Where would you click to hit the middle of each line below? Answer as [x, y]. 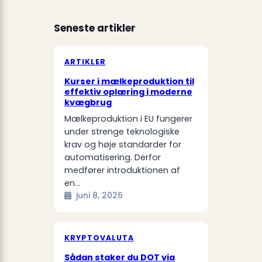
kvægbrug [88, 103]
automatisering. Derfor [112, 158]
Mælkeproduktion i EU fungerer [128, 119]
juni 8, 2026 [99, 196]
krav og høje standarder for [123, 145]
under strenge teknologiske [122, 132]
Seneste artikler [94, 28]
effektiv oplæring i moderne [128, 92]
